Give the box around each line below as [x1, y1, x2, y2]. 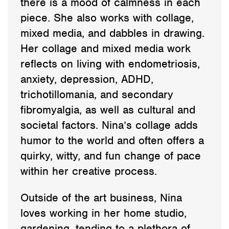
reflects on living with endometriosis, [20, 56, 200, 71]
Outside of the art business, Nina [20, 190, 182, 204]
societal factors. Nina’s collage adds [20, 118, 198, 132]
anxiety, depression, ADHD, [20, 72, 153, 86]
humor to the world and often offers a [20, 133, 204, 147]
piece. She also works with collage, [20, 10, 194, 25]
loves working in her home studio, [20, 205, 187, 220]
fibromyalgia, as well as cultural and [20, 102, 195, 117]
